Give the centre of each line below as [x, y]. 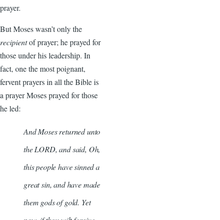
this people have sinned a [62, 166]
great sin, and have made [62, 184]
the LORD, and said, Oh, [62, 149]
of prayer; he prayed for [65, 42]
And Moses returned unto [62, 131]
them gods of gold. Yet [57, 202]
